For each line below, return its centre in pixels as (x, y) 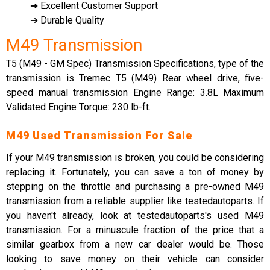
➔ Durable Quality (67, 20)
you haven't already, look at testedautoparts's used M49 (135, 215)
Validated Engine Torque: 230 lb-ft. (78, 107)
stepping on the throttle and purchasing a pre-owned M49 (135, 187)
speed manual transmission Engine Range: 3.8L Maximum (135, 93)
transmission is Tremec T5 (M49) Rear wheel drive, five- (135, 78)
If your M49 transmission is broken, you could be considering (135, 158)
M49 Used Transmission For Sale (99, 135)
